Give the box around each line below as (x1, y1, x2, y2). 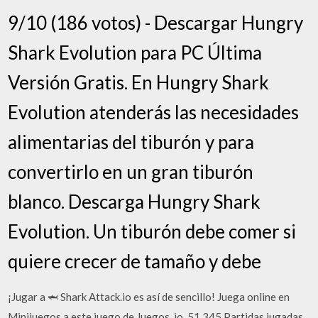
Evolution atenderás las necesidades (8, 101, 300, 124)
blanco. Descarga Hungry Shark (8, 190, 261, 213)
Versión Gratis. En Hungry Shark (8, 71, 270, 94)
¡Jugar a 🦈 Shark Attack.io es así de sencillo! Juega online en (8, 290, 290, 303)
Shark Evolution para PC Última (8, 41, 263, 64)
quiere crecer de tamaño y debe (8, 250, 262, 273)
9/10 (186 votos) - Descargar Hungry (8, 11, 304, 34)
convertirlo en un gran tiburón (8, 160, 254, 183)
